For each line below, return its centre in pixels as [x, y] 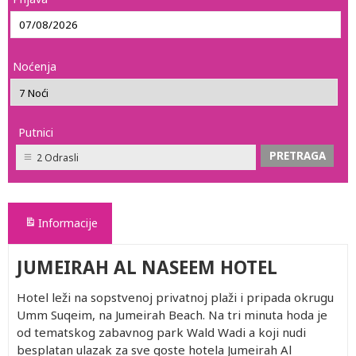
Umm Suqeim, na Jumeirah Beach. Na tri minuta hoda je [172, 315]
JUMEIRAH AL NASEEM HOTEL [147, 267]
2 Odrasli [58, 158]
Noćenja [35, 66]
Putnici [36, 132]
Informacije [68, 223]
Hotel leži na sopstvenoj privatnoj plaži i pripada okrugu [175, 297]
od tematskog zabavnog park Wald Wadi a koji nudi [161, 332]
